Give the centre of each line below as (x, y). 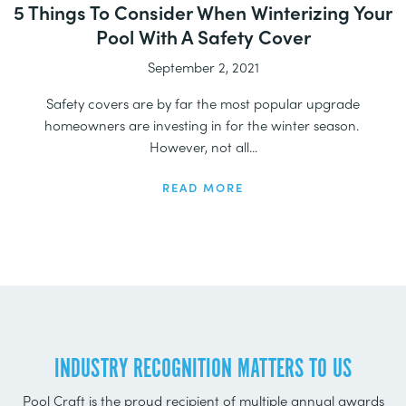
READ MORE (203, 187)
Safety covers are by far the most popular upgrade (203, 103)
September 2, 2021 (203, 67)
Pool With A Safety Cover (203, 36)
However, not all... (203, 146)
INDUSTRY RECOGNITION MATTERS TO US (203, 369)
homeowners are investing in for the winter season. (203, 125)
